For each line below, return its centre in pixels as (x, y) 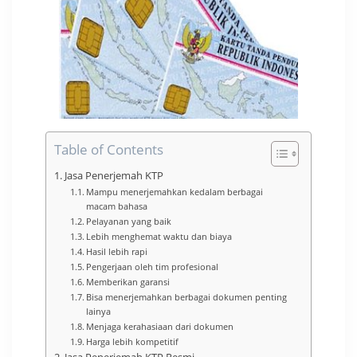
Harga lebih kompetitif (133, 341)
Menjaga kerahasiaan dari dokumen (160, 326)
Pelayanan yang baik (129, 221)
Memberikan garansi (128, 281)
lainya (99, 311)
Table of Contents (109, 149)
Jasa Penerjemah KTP (114, 175)
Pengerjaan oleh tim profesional (153, 266)
